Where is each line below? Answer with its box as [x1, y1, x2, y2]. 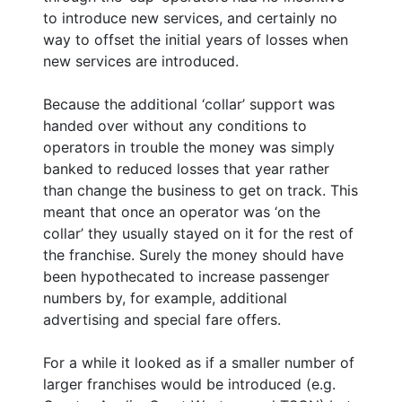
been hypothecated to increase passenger [43, 267, 329, 285]
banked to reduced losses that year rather [43, 159, 329, 178]
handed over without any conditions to [43, 116, 307, 135]
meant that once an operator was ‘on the [43, 202, 320, 221]
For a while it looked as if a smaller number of [43, 353, 354, 371]
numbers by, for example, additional [43, 288, 287, 307]
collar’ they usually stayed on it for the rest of [43, 223, 354, 242]
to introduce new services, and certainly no [43, 8, 337, 27]
